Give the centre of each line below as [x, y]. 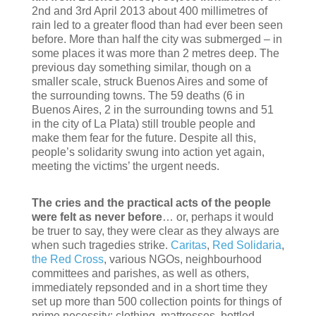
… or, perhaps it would [218, 217]
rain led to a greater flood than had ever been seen [157, 25]
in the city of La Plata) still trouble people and [143, 123]
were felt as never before [97, 217]
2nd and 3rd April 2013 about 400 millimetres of [149, 11]
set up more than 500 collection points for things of [156, 301]
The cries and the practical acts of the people [151, 202]
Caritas [188, 245]
